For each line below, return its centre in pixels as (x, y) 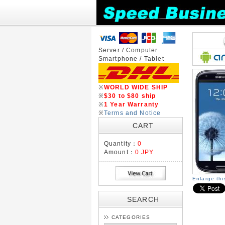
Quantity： (121, 143)
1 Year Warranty (131, 104)
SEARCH (143, 199)
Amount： (119, 152)
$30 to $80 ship (130, 96)
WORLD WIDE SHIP (136, 87)
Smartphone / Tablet (131, 59)
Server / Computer (128, 50)
